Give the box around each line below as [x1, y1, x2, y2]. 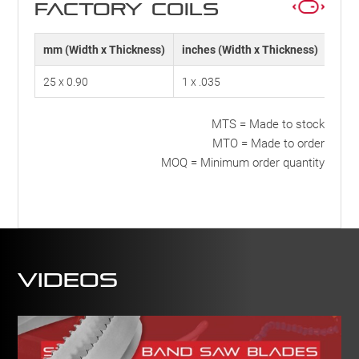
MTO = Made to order [212, 135, 325, 151]
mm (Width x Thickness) [43, 42, 166, 58]
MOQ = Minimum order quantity [160, 154, 325, 171]
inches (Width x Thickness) [182, 42, 319, 58]
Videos [18, 268, 119, 292]
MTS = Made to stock [211, 115, 325, 132]
